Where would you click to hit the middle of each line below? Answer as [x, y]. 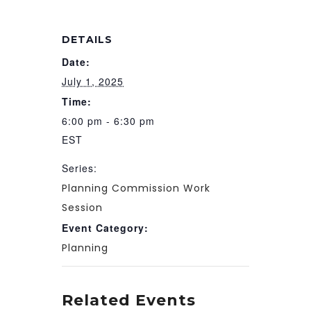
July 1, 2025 [93, 82]
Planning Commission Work [136, 188]
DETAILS [87, 40]
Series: [79, 168]
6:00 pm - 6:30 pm [108, 121]
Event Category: [105, 228]
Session [82, 208]
